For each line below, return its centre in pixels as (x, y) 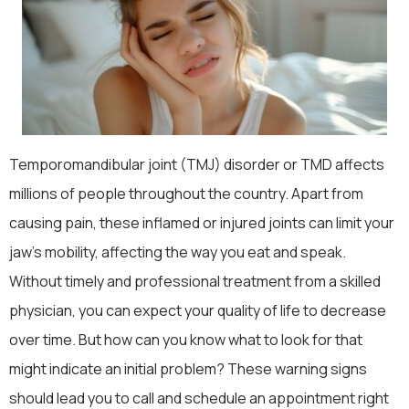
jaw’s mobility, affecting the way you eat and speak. (178, 252)
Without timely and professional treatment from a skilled (195, 281)
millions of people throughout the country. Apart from (186, 194)
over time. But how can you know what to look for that (186, 340)
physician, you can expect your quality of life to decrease (198, 310)
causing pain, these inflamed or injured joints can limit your (202, 223)
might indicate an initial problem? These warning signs (188, 369)
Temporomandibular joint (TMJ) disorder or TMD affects (197, 164)
